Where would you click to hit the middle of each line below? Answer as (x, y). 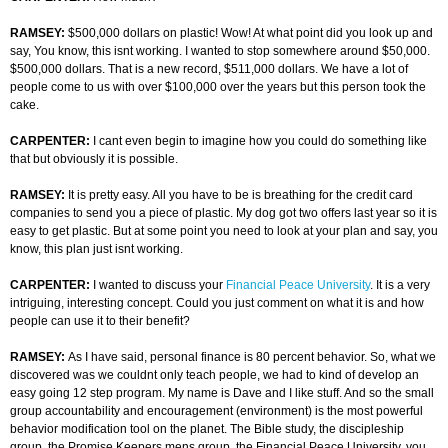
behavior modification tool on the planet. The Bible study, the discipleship (207, 429)
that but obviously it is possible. (94, 159)
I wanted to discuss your (159, 285)
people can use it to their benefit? (100, 321)
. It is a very (400, 285)
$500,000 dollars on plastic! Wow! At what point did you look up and (250, 33)
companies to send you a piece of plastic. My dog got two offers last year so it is (223, 213)
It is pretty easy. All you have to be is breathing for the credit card (240, 195)
